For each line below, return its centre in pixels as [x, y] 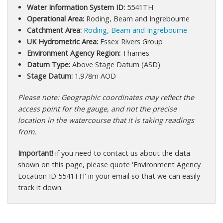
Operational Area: [55, 18]
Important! [36, 153]
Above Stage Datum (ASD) [115, 64]
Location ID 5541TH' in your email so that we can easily [109, 176]
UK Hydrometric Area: [62, 41]
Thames [135, 53]
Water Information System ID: [76, 7]
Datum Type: [48, 64]
